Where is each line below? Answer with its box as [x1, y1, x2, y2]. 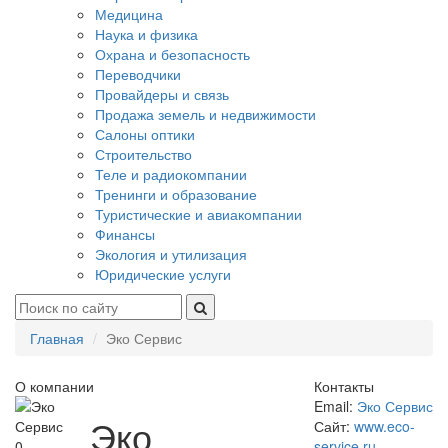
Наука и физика [95, 24, 198, 44]
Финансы [95, 224, 155, 244]
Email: [313, 396, 353, 416]
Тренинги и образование [95, 184, 257, 204]
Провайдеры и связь [95, 84, 229, 104]
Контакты [313, 376, 374, 396]
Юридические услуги [95, 264, 231, 284]
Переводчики [95, 64, 181, 84]
